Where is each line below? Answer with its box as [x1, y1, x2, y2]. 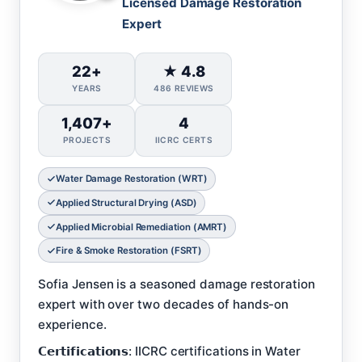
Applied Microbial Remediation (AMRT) [55, 221, 228, 233]
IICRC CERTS [154, 135, 213, 145]
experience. [38, 316, 107, 332]
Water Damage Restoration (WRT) [55, 173, 208, 185]
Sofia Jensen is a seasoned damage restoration [38, 276, 315, 292]
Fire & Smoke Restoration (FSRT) [55, 245, 202, 257]
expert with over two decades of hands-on [38, 296, 289, 312]
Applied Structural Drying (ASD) [55, 196, 197, 208]
